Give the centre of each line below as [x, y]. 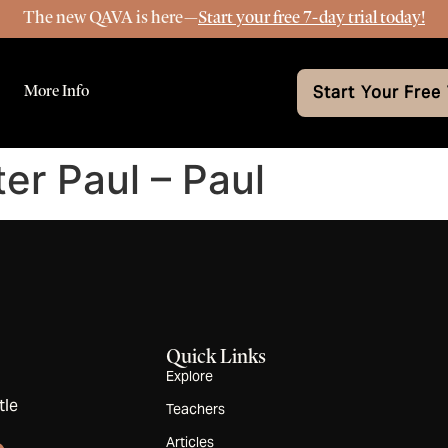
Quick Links [216, 356]
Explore [190, 376]
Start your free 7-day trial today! [311, 16]
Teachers [196, 409]
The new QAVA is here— [110, 16]
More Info [56, 91]
